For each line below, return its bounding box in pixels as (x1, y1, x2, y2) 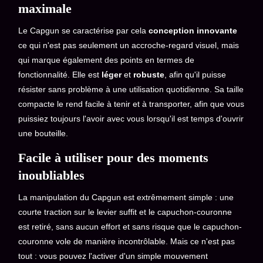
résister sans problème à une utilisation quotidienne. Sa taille (18, 85, 244, 95)
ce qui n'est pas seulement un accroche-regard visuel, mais (18, 41, 240, 50)
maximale (18, 1, 72, 16)
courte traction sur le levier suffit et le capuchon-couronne (18, 207, 232, 217)
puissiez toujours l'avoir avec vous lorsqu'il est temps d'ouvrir (18, 114, 244, 124)
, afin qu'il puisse (164, 70, 227, 80)
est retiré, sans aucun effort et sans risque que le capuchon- (18, 222, 242, 232)
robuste (133, 70, 165, 80)
